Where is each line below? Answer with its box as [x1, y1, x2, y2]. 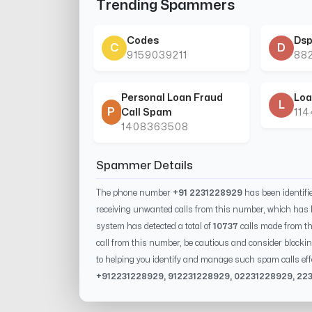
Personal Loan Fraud [120, 93, 223, 102]
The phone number [96, 188, 173, 197]
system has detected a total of [96, 221, 211, 231]
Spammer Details [96, 159, 193, 171]
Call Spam [120, 107, 172, 117]
